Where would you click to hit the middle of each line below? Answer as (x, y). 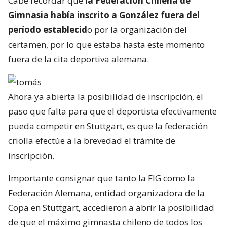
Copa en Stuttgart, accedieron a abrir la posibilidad (111, 207)
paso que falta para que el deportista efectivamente (112, 111)
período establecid (48, 29)
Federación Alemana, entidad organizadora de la (106, 193)
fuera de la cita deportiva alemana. (79, 59)
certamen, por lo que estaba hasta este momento (106, 44)
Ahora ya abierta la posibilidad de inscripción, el (106, 96)
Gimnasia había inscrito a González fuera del (104, 15)
